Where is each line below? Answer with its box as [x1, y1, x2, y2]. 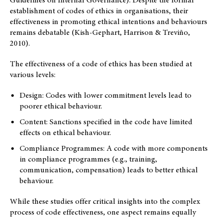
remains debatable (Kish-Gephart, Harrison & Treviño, [10, 27, 190, 38]
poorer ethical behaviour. [20, 100, 102, 111]
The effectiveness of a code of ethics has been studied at [10, 58, 192, 69]
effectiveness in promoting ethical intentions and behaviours [10, 16, 207, 27]
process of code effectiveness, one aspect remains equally [10, 206, 196, 218]
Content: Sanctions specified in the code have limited [20, 116, 192, 127]
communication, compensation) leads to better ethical [20, 164, 198, 175]
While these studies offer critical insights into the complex [10, 195, 200, 207]
